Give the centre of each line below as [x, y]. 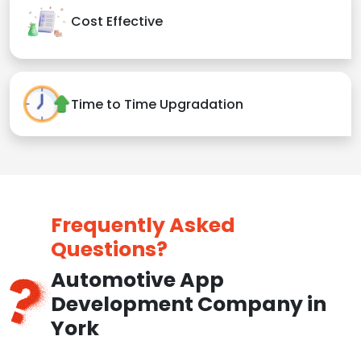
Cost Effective [117, 22]
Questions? [109, 250]
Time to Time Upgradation [157, 104]
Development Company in [188, 305]
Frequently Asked [143, 226]
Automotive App [137, 280]
